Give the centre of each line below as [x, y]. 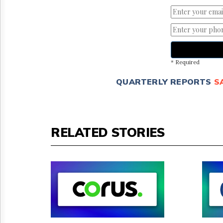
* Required [185, 62]
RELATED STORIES [108, 132]
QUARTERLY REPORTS [164, 81]
